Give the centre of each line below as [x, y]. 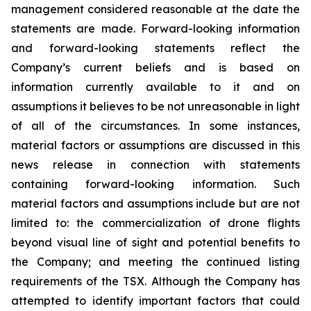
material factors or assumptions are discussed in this [155, 145]
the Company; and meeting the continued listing [155, 262]
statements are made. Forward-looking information [155, 28]
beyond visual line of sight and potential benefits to [155, 242]
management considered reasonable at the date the [155, 9]
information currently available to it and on [155, 87]
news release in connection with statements [155, 165]
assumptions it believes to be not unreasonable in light [155, 106]
